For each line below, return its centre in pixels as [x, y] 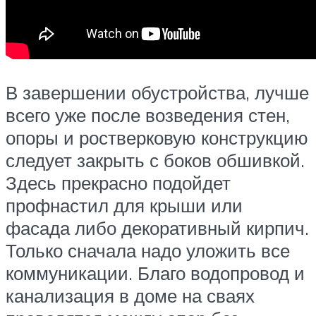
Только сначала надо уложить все [148, 251]
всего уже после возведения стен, [148, 115]
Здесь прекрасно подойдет [118, 183]
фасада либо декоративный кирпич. [157, 228]
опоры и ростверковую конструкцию [157, 138]
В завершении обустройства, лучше [157, 93]
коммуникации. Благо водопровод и [155, 273]
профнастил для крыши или [124, 206]
